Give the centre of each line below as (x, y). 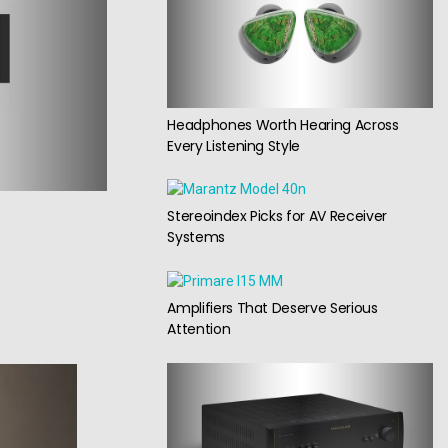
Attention (199, 328)
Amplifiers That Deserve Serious (272, 307)
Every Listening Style (234, 145)
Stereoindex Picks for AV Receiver (277, 216)
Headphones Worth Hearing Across (283, 124)
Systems (196, 237)
